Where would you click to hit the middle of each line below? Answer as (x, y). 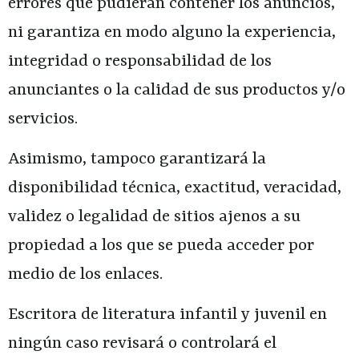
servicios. (43, 119)
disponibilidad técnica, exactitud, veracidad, (175, 188)
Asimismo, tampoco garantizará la (137, 159)
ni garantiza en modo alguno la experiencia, (172, 32)
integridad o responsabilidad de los (140, 61)
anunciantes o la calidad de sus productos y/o (177, 90)
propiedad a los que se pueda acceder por (161, 246)
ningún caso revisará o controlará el (142, 344)
